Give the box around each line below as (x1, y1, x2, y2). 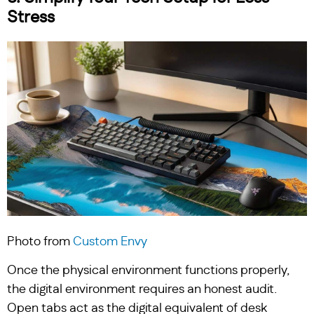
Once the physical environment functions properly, (7, 264, 289, 278)
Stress (7, 8, 55, 26)
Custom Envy (73, 235, 147, 248)
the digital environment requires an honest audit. (7, 283, 277, 296)
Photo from (7, 235, 73, 248)
